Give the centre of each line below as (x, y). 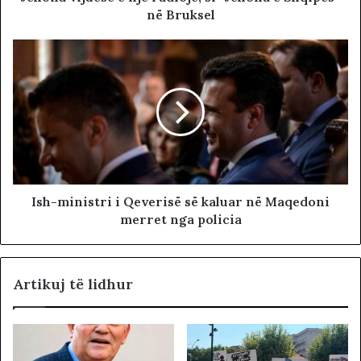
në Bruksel (180, 15)
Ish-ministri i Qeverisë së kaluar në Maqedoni (180, 202)
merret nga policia (180, 220)
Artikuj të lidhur (73, 284)
